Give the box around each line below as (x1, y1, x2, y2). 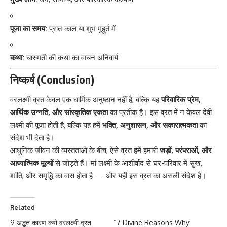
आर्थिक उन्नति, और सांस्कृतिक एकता (10, 107, 108, 117)
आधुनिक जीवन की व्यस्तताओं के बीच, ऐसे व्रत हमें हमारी (10, 145, 160, 155)
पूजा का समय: (10, 23, 47, 33)
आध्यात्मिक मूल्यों (10, 158, 53, 168)
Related (10, 203, 35, 211)
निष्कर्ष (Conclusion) (10, 72, 94, 87)
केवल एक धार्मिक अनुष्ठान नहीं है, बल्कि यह (44, 94, 161, 104)
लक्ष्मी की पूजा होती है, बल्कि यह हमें (10, 120, 102, 130)
